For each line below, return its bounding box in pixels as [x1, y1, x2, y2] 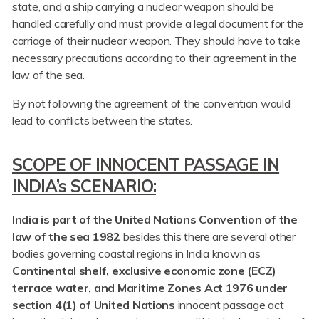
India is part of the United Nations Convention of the [12, 212, 298, 227]
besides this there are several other [122, 229, 296, 244]
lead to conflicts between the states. [12, 113, 193, 128]
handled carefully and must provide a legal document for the [12, 16, 304, 31]
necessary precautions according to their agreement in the [12, 51, 297, 66]
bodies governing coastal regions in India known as [12, 246, 261, 261]
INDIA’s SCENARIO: [12, 175, 157, 197]
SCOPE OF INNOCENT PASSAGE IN [12, 154, 280, 176]
